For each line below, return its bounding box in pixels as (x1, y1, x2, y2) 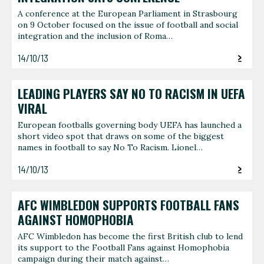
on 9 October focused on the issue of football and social (18, 19, 238, 31)
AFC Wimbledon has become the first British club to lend (18, 231, 243, 242)
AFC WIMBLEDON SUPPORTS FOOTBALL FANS (18, 196, 239, 214)
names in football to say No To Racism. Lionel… (18, 142, 203, 153)
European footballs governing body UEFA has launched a (18, 120, 242, 131)
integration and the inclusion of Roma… (18, 31, 173, 42)
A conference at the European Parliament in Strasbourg (18, 8, 237, 19)
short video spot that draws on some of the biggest (18, 131, 224, 142)
